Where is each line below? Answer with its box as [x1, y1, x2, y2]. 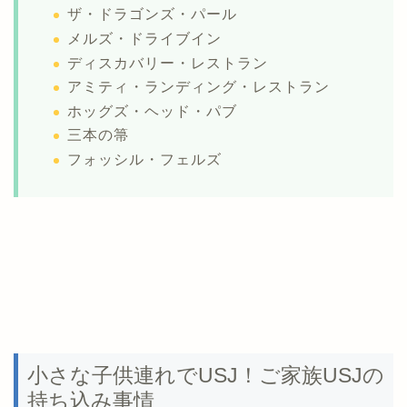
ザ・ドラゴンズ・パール [67, 6, 237, 23]
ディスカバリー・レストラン [67, 55, 268, 71]
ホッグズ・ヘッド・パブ [67, 103, 237, 119]
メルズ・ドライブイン [67, 31, 222, 47]
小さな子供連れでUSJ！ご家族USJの [27, 363, 384, 388]
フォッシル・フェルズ [67, 152, 222, 167]
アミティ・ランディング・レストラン [67, 79, 330, 95]
